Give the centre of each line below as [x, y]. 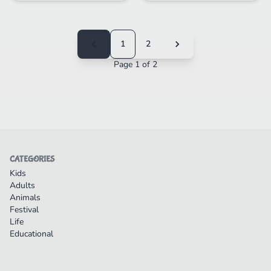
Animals [25, 198]
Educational [31, 234]
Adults [22, 186]
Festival [24, 210]
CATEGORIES [32, 159]
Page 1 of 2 [135, 65]
